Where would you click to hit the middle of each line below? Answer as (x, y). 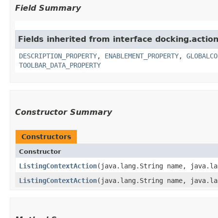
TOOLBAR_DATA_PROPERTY (60, 65)
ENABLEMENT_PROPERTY (142, 56)
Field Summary (48, 8)
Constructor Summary (64, 112)
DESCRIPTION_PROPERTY (58, 56)
